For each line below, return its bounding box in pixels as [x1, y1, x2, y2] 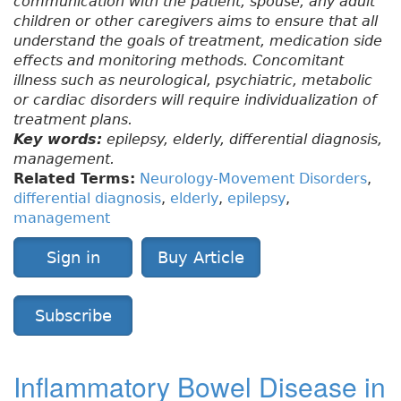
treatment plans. [13, 111, 132, 129]
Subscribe [34, 306, 112, 326]
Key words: [13, 131, 102, 149]
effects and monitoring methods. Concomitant [13, 52, 344, 70]
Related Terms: [13, 170, 135, 188]
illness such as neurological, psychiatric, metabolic [13, 72, 372, 90]
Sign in [46, 248, 100, 268]
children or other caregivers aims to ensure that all [13, 13, 378, 30]
